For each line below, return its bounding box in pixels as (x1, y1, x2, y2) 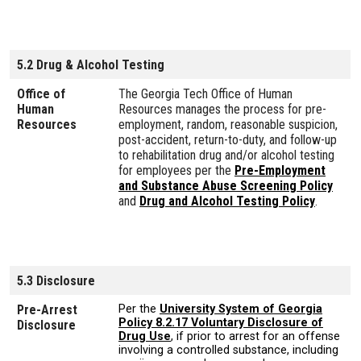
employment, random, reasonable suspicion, (118, 117, 338, 133)
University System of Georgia (160, 302, 322, 317)
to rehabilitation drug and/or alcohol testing (118, 147, 334, 164)
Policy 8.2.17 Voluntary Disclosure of (118, 316, 323, 330)
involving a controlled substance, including (118, 343, 338, 358)
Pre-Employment (234, 163, 326, 179)
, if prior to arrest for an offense (171, 330, 340, 344)
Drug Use (118, 330, 171, 344)
